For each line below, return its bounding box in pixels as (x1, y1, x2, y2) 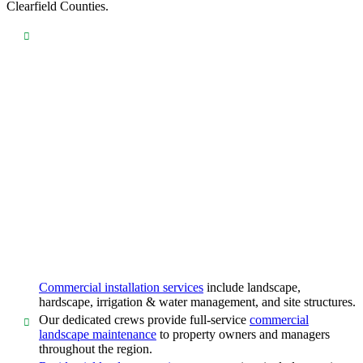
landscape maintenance (39, 327, 156, 342)
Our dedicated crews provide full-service (39, 313, 250, 327)
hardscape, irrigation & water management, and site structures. (39, 295, 356, 310)
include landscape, (203, 280, 301, 295)
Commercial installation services (39, 280, 203, 295)
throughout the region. (39, 342, 152, 357)
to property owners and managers (156, 327, 330, 342)
